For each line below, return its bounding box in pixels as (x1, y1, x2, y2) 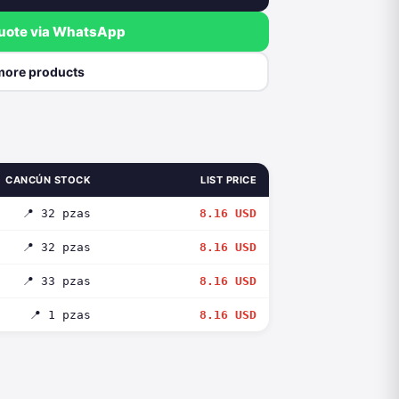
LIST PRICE (200, 174, 256, 186)
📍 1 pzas (29, 308, 91, 322)
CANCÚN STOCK (5, 174, 91, 186)
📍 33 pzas (22, 274, 91, 288)
